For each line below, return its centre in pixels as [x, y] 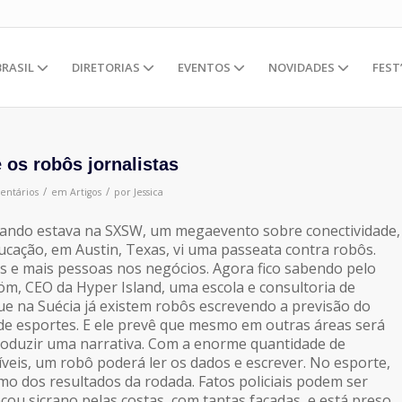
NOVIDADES [303, 67]
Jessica [149, 192]
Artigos [86, 192]
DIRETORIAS [107, 67]
